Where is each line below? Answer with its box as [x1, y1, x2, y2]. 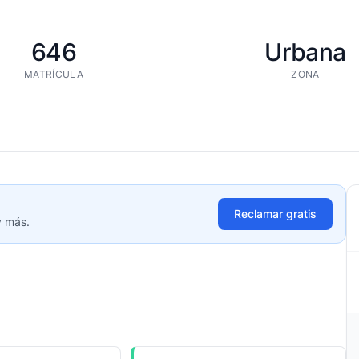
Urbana [264, 38, 346, 67]
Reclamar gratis [234, 207, 317, 220]
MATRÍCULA [24, 68, 83, 80]
